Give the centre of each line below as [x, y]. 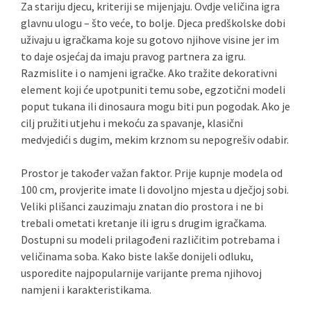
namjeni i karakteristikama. [86, 289]
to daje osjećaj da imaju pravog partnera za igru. [133, 56]
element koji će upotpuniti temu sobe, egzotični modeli [153, 90]
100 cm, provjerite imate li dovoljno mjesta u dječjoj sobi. [155, 190]
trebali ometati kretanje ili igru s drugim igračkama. [144, 223]
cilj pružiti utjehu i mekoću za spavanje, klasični [132, 123]
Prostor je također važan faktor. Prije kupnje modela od [152, 173]
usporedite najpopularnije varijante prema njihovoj [141, 273]
